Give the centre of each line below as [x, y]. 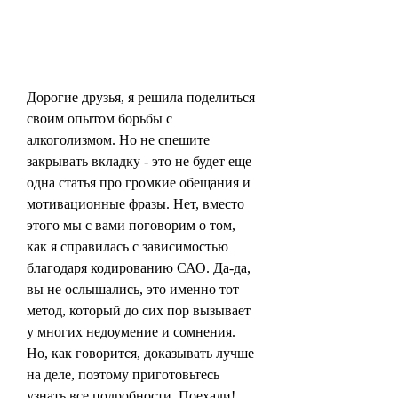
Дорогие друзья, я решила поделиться [141, 97]
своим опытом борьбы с [99, 118]
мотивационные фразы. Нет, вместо [135, 203]
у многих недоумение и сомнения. [131, 331]
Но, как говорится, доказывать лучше [140, 353]
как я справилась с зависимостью [127, 246]
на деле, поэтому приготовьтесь [123, 374]
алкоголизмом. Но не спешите [118, 139]
